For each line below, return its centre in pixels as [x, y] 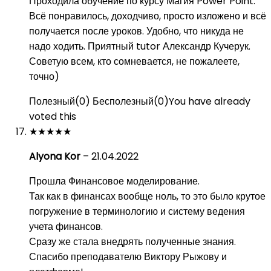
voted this [53, 116]
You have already [210, 101]
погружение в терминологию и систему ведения [137, 211]
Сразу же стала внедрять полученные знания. [132, 242]
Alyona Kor [56, 156]
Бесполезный [123, 101]
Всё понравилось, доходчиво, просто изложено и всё [148, 16]
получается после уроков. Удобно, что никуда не [136, 31]
